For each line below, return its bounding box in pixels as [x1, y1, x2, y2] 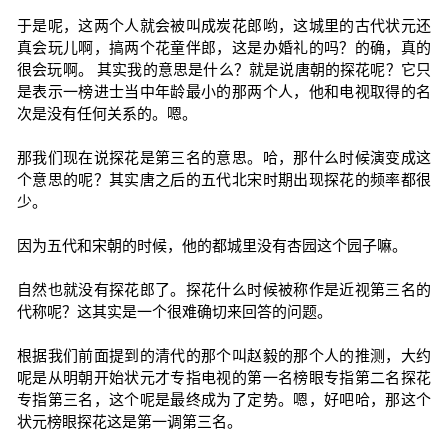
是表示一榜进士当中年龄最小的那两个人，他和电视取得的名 [16, 83, 432, 100]
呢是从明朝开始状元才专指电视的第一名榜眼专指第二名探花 [16, 369, 432, 386]
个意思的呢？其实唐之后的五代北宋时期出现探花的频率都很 [16, 171, 432, 188]
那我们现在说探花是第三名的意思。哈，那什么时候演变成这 [16, 149, 432, 166]
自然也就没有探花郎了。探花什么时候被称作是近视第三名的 [16, 281, 432, 298]
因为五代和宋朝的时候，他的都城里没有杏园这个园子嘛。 [16, 237, 407, 254]
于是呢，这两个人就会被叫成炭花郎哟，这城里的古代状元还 [16, 17, 432, 34]
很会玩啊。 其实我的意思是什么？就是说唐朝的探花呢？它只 [16, 61, 432, 78]
